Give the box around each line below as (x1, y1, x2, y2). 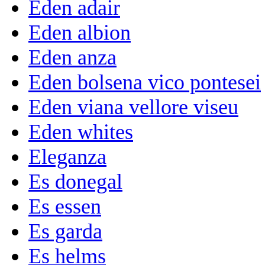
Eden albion (28, 20, 131, 44)
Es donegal (28, 169, 122, 193)
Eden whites (28, 119, 133, 144)
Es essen (28, 194, 101, 218)
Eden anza (28, 45, 117, 69)
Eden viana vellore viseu (28, 95, 238, 119)
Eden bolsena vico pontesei (28, 70, 261, 94)
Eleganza (28, 144, 106, 169)
